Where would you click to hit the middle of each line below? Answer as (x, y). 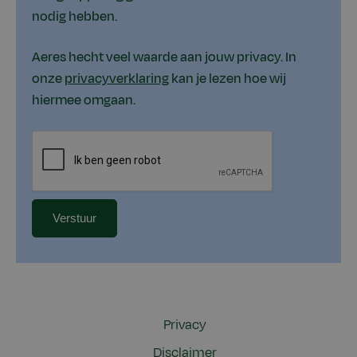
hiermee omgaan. (84, 100)
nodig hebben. (75, 16)
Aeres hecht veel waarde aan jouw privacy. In (164, 57)
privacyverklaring (117, 78)
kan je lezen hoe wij (228, 78)
